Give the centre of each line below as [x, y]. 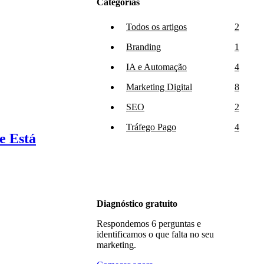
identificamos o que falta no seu [155, 234]
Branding [143, 47]
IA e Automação [156, 67]
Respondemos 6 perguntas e [149, 224]
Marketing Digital [159, 87]
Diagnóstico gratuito [137, 204]
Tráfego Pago [151, 127]
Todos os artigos [156, 27]
